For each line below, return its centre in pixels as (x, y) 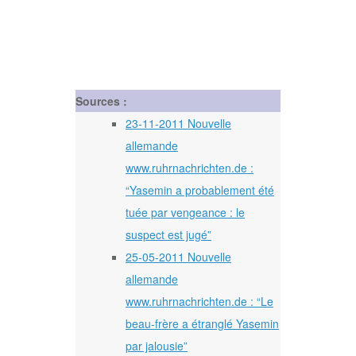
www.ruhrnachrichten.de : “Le (199, 301)
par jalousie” (157, 345)
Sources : (101, 101)
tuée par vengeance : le (185, 212)
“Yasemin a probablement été (200, 190)
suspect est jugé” (168, 234)
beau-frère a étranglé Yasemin (202, 323)
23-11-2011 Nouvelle (178, 123)
